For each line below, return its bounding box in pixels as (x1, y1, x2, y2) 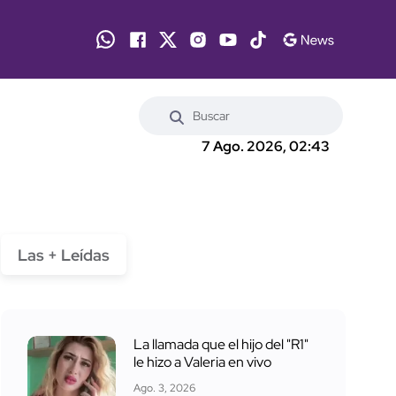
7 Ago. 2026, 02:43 (202, 137, 330, 156)
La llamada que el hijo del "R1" (133, 334, 308, 354)
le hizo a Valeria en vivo (133, 352, 271, 371)
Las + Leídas (18, 244, 110, 265)
